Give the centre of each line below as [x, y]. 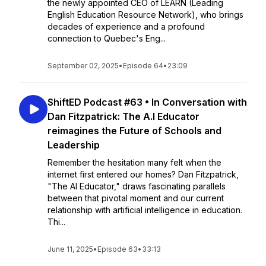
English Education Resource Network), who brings [145, 15]
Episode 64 [143, 66]
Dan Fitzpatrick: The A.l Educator [123, 116]
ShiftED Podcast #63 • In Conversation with [147, 102]
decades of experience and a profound [126, 26]
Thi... [56, 222]
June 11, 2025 [70, 249]
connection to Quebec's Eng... [107, 38]
